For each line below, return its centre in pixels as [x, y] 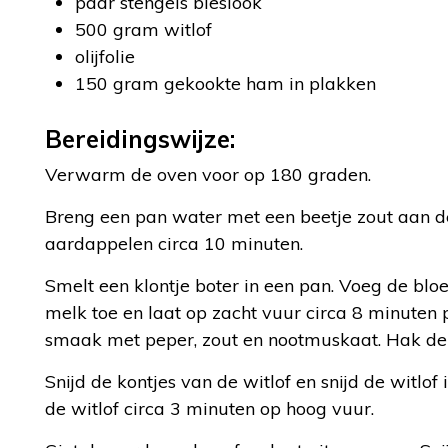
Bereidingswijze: [140, 139]
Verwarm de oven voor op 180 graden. [208, 174]
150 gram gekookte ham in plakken [225, 83]
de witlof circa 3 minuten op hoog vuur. [209, 408]
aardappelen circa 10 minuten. [174, 243]
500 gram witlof [143, 29]
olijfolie [105, 56]
